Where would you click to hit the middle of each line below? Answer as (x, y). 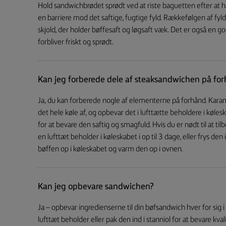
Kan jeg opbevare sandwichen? (96, 187)
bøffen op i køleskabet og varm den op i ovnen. (110, 149)
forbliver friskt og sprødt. (76, 42)
